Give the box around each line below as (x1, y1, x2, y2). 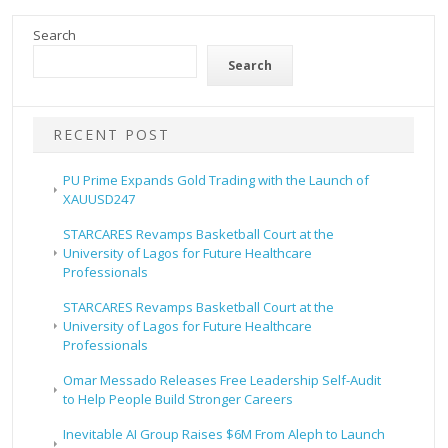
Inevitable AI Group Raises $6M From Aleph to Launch (63, 425, 386, 444)
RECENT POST (53, 125, 171, 145)
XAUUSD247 (63, 190, 136, 209)
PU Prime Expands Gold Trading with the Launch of (63, 171, 370, 190)
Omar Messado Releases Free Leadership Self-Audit (63, 371, 382, 390)
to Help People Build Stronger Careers (63, 390, 294, 409)
